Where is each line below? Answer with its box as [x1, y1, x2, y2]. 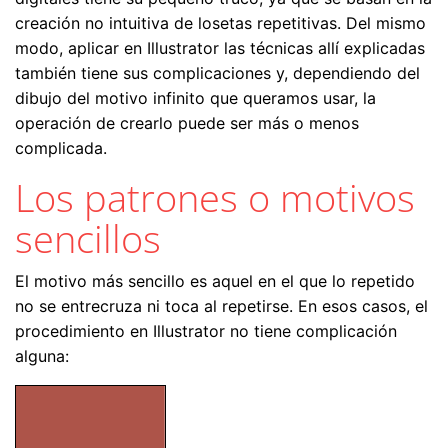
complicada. [15, 138, 107, 159]
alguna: [15, 346, 69, 367]
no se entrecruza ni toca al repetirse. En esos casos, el [15, 296, 428, 317]
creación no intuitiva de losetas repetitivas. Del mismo [15, 13, 426, 34]
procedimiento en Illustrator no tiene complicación [15, 321, 397, 342]
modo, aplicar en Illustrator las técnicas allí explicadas [15, 38, 425, 59]
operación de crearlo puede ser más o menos [15, 113, 359, 134]
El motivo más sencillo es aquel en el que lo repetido [15, 271, 415, 292]
